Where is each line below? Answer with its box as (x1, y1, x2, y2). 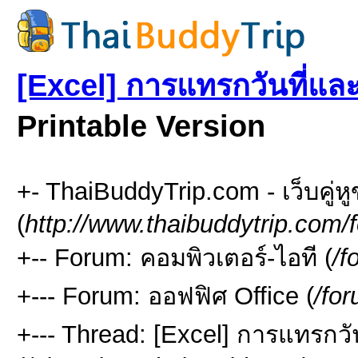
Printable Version (17, 109, 265, 143)
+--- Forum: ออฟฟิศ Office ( (17, 282, 314, 309)
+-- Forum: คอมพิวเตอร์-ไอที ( (17, 244, 332, 271)
